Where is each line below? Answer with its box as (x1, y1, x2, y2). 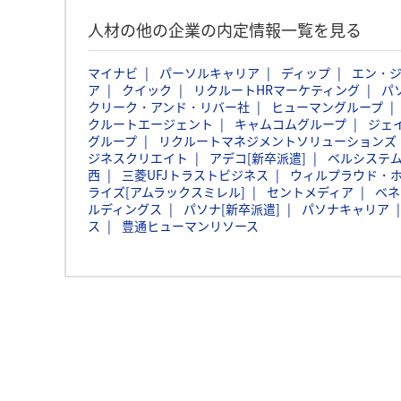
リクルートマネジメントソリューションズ (158, 132, 397, 149)
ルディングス (88, 200, 162, 218)
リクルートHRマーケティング (193, 81, 360, 98)
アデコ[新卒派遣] (209, 149, 306, 166)
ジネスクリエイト (88, 149, 188, 166)
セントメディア (267, 183, 354, 200)
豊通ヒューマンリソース (122, 217, 259, 235)
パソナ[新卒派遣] (183, 200, 280, 218)
